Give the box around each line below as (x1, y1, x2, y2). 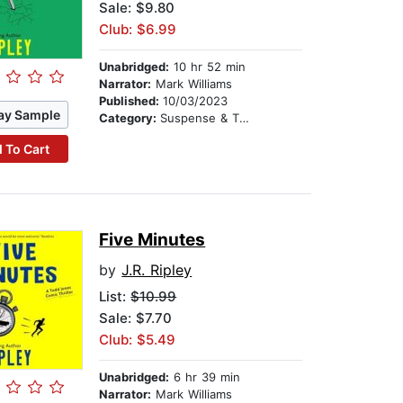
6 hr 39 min (169, 370, 241, 385)
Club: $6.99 (99, 21, 177, 39)
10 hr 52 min (169, 59, 246, 75)
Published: (99, 94, 164, 109)
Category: (99, 111, 161, 126)
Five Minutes (99, 229, 206, 251)
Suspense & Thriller (160, 111, 240, 126)
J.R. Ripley (121, 261, 193, 280)
